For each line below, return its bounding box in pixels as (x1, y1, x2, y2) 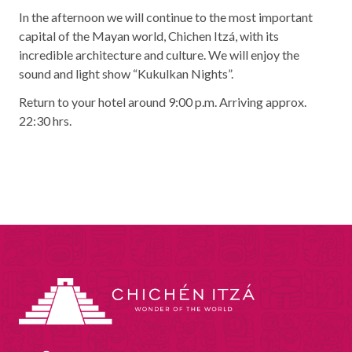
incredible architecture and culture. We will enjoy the (19, 46, 299, 62)
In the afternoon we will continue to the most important (19, 9, 313, 24)
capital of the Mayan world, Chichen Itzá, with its (19, 27, 279, 43)
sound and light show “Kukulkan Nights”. (19, 65, 233, 81)
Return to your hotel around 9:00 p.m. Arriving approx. (19, 93, 306, 109)
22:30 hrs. (19, 112, 71, 128)
